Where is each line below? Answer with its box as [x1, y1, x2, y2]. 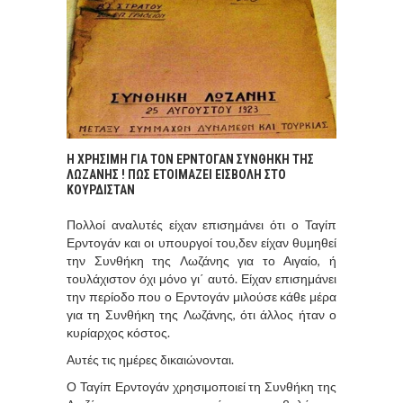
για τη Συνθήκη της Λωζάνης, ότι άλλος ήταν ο [67, 306, 336, 322]
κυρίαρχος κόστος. [67, 324, 170, 340]
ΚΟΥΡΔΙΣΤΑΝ [67, 182, 135, 197]
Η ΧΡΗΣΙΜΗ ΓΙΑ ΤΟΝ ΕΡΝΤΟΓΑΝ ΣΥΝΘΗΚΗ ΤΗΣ [67, 151, 314, 166]
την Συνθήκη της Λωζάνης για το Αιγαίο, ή [67, 252, 336, 268]
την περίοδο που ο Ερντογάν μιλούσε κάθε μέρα [67, 288, 336, 304]
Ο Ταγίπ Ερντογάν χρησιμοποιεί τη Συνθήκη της [67, 378, 336, 394]
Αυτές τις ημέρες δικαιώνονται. [67, 351, 234, 367]
